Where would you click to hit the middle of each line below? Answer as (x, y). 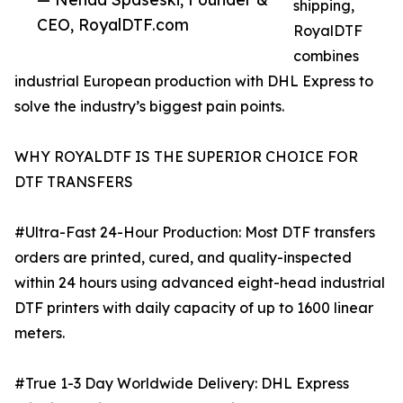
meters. (40, 333)
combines (326, 56)
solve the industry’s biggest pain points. (149, 107)
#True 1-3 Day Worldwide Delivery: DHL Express (182, 384)
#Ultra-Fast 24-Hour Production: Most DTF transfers (195, 233)
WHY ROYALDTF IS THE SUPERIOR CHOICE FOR (186, 157)
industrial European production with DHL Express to (194, 81)
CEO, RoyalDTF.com (113, 25)
